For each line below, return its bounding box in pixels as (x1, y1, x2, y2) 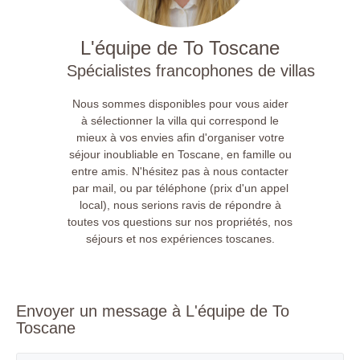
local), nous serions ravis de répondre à (79, 198, 281, 212)
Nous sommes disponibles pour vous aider (72, 97, 288, 111)
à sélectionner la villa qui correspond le (81, 114, 279, 128)
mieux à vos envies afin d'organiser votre (76, 131, 284, 145)
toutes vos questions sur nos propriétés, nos (67, 215, 292, 229)
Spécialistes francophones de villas (67, 62, 315, 80)
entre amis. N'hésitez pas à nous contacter (72, 165, 288, 178)
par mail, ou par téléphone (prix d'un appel (72, 182, 288, 195)
